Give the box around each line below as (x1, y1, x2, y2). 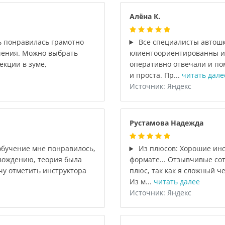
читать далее (153, 177, 200, 186)
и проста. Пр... (129, 70, 182, 80)
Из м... (129, 177, 154, 186)
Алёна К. (129, 12, 160, 21)
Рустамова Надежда (129, 118, 203, 128)
